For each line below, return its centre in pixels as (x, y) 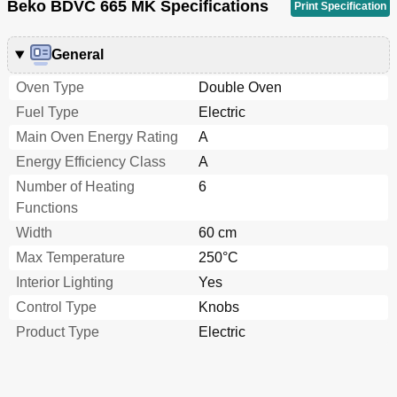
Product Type (58, 332)
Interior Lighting (65, 283)
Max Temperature (70, 258)
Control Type (56, 307)
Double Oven (240, 88)
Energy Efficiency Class (91, 162)
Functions (47, 208)
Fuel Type (47, 113)
